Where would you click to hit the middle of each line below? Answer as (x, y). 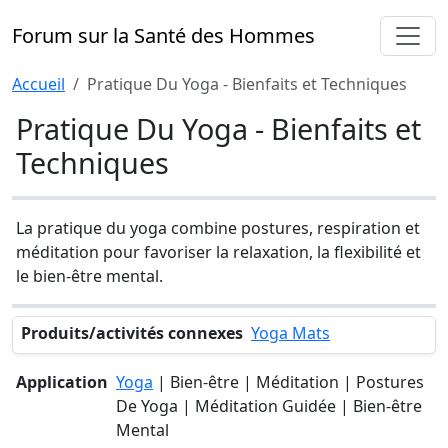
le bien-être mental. (89, 276)
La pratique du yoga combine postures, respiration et (218, 228)
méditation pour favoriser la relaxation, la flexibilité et (218, 252)
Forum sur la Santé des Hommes (163, 35)
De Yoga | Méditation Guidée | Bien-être (269, 406)
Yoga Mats (290, 333)
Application (62, 382)
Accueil (38, 84)
